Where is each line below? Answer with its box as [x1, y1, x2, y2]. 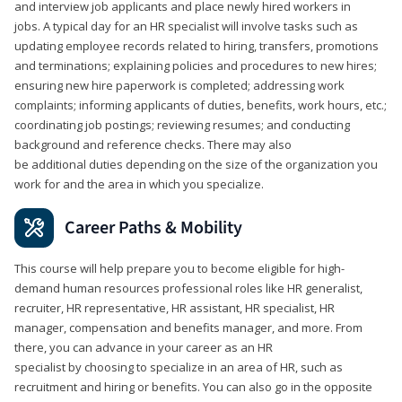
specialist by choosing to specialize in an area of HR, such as [14, 358, 343, 375]
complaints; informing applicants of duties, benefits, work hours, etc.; [14, 96, 387, 113]
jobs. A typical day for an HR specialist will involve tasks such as [14, 17, 358, 34]
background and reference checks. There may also [14, 135, 292, 153]
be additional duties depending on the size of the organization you [14, 155, 378, 172]
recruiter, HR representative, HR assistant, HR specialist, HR [14, 299, 335, 316]
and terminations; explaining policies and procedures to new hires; [14, 57, 377, 74]
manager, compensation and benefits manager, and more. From [14, 319, 363, 336]
